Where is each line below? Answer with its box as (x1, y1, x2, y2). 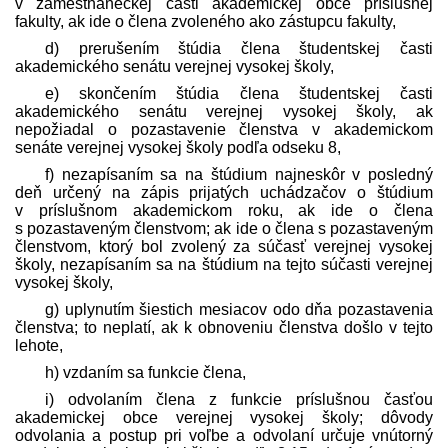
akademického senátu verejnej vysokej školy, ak (15, 102, 433, 120)
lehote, (15, 336, 63, 354)
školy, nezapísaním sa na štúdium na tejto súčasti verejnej (15, 255, 433, 273)
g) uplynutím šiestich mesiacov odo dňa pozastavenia (45, 300, 433, 318)
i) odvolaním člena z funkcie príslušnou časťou (45, 390, 433, 408)
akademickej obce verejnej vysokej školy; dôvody (15, 408, 433, 426)
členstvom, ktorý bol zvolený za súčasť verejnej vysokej (15, 237, 433, 255)
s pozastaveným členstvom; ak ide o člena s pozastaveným (15, 219, 433, 237)
